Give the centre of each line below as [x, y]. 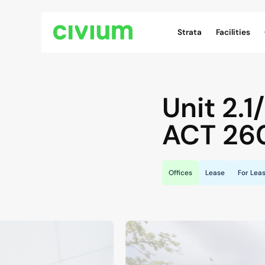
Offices [180, 173]
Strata [190, 32]
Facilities [233, 32]
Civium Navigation [206, 18]
